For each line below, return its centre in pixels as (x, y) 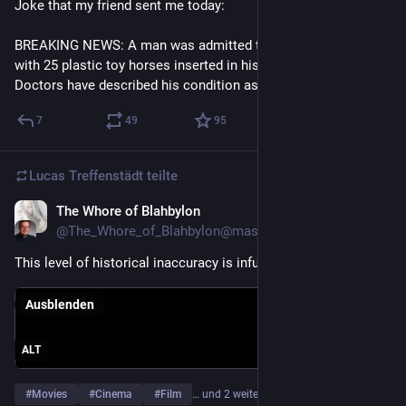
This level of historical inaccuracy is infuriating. (158, 262)
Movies (49, 394)
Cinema (114, 394)
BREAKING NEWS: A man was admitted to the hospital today (198, 45)
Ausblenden (60, 304)
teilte (160, 175)
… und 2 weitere (230, 394)
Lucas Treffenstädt (86, 175)
